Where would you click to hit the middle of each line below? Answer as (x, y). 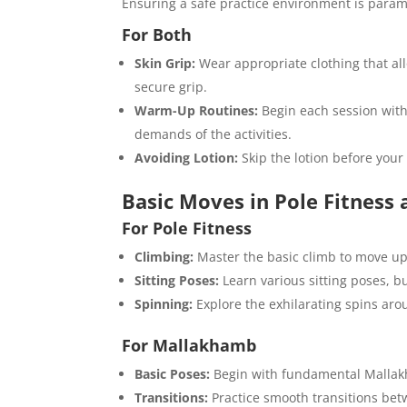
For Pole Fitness (187, 228)
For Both (157, 35)
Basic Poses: (173, 374)
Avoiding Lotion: (187, 158)
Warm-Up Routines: (197, 111)
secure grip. (171, 87)
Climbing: (164, 257)
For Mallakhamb (189, 346)
